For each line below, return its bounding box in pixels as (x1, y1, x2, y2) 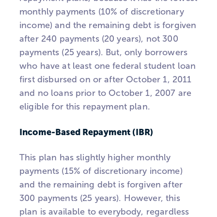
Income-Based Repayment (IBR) (19, 126, 154, 137)
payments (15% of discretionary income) (19, 166, 183, 176)
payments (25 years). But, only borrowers (19, 47, 187, 57)
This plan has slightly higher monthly (19, 153, 171, 163)
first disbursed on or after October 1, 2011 (19, 74, 192, 84)
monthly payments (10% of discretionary (19, 6, 184, 16)
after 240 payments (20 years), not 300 (19, 33, 178, 44)
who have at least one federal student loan (19, 61, 196, 71)
